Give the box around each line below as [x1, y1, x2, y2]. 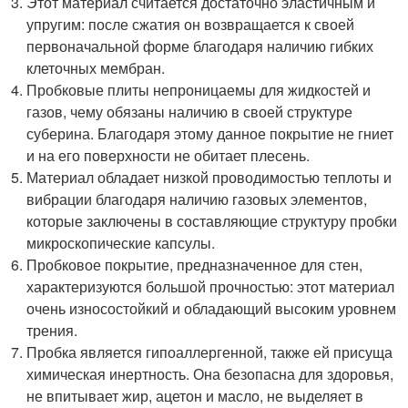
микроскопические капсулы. [26, 232, 216, 254]
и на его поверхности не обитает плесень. [26, 145, 311, 167]
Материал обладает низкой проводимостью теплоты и [26, 167, 393, 189]
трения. [26, 320, 78, 342]
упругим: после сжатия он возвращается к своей [26, 14, 355, 36]
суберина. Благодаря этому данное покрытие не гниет [26, 123, 394, 145]
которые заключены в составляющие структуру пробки [26, 210, 398, 232]
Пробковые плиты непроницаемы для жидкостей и [26, 79, 372, 101]
